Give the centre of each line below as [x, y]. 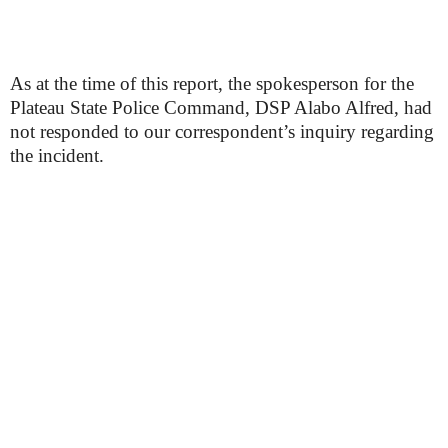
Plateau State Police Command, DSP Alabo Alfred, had [221, 107]
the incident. [57, 155]
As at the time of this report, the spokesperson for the [212, 83]
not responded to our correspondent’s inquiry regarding [222, 131]
